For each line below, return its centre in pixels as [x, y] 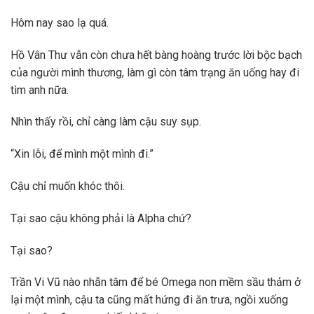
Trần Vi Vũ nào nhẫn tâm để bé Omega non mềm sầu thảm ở [156, 282]
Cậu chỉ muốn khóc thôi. [68, 186]
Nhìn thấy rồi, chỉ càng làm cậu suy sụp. [106, 122]
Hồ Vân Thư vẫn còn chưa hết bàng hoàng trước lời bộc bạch [156, 55]
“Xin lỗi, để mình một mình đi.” [82, 154]
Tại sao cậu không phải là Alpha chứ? [101, 218]
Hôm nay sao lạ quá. [60, 22]
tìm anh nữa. [40, 90]
